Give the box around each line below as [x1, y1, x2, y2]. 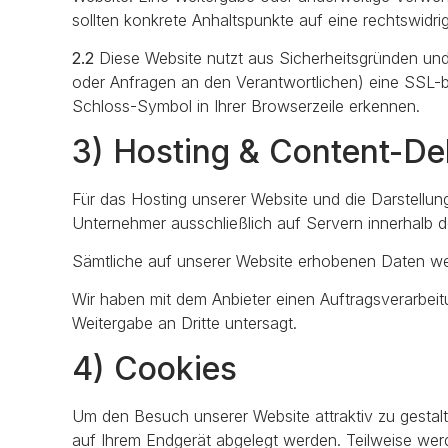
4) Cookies [72, 348, 237, 388]
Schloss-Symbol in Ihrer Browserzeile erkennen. [72, 96, 420, 117]
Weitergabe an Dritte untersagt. [72, 313, 297, 334]
